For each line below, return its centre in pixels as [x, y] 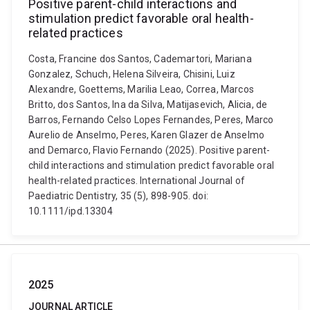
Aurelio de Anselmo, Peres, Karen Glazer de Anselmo [147, 135]
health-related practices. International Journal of [137, 181]
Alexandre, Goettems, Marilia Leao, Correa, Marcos [141, 89]
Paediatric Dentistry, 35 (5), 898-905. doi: [118, 196]
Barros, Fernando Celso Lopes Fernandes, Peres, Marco [151, 120]
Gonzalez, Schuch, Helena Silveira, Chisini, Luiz [132, 74]
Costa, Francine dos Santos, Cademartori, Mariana [140, 59]
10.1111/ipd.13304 [71, 211]
